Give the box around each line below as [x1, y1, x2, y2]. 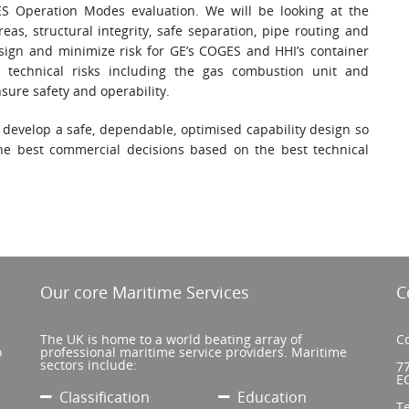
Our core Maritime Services [39, 281, 249, 304]
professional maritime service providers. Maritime [39, 343, 347, 362]
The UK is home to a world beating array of [39, 330, 302, 349]
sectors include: [39, 356, 137, 374]
